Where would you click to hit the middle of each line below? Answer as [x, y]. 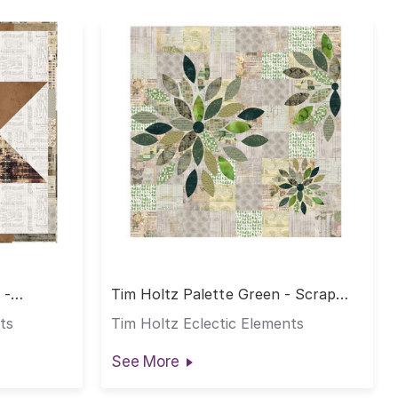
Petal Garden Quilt [174, 310]
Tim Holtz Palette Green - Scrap [223, 295]
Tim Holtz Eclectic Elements [207, 324]
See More [145, 361]
